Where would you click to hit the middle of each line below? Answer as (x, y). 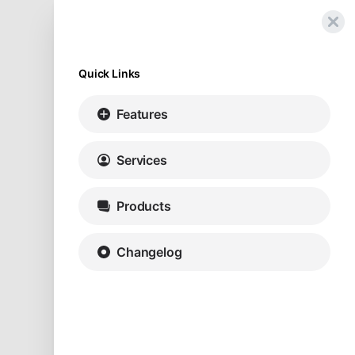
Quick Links (110, 73)
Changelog (149, 252)
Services (142, 160)
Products (144, 206)
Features (142, 114)
